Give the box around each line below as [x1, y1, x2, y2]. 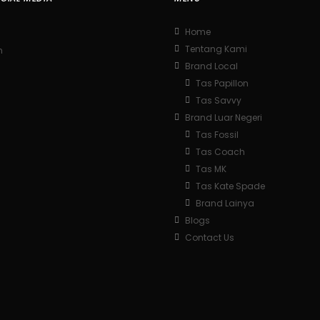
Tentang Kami [185, 43, 247, 56]
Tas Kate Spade [196, 180, 265, 193]
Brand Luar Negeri [185, 111, 262, 124]
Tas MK [196, 163, 226, 176]
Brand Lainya [196, 197, 254, 210]
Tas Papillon [196, 77, 249, 90]
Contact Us [185, 231, 234, 244]
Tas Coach [196, 146, 245, 159]
